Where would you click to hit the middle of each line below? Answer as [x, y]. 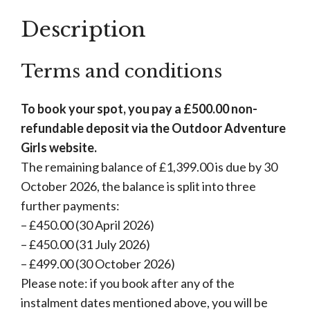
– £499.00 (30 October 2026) [98, 263]
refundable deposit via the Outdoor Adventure [153, 128]
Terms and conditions [121, 71]
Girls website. [59, 147]
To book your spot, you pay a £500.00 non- [139, 108]
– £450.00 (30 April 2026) [88, 225]
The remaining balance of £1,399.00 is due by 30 [149, 166]
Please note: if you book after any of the [128, 283]
